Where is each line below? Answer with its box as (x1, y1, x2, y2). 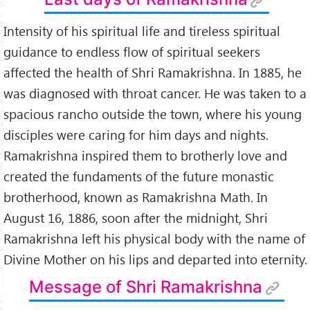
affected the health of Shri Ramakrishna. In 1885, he (3, 63, 302, 81)
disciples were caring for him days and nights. (3, 125, 268, 143)
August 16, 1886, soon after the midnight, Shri (3, 208, 268, 226)
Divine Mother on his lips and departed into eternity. (3, 250, 307, 268)
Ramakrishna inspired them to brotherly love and (3, 146, 287, 164)
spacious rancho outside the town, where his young (3, 104, 302, 122)
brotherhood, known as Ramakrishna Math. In (3, 188, 268, 206)
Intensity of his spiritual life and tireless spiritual (3, 21, 280, 39)
